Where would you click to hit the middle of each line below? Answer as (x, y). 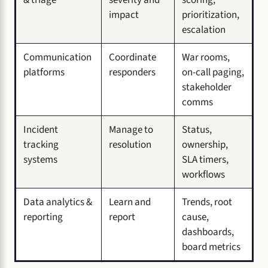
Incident (41, 130)
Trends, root (207, 202)
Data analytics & (58, 202)
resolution (130, 145)
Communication (57, 57)
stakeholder (207, 87)
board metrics (211, 247)
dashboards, (208, 232)
